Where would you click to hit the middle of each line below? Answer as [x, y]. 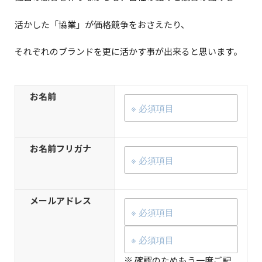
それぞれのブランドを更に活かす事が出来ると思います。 [128, 51]
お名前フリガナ [61, 149]
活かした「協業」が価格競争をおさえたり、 [102, 24]
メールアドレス [61, 201]
